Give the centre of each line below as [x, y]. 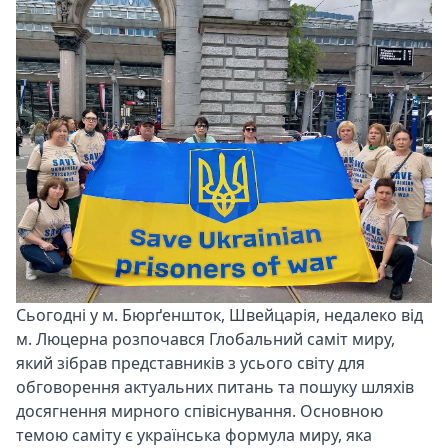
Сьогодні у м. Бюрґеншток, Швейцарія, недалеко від [219, 315]
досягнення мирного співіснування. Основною [199, 411]
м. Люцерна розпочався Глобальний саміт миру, [205, 339]
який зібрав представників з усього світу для [190, 363]
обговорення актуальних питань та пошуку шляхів [215, 387]
